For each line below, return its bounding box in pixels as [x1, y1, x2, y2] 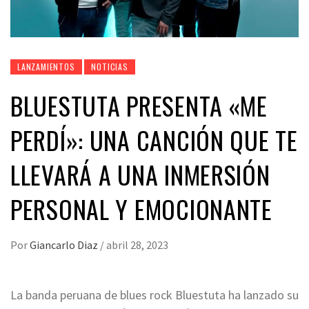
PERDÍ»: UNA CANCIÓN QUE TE [10, 121, 298, 159]
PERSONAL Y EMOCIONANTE [10, 190, 272, 228]
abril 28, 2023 [106, 238, 168, 252]
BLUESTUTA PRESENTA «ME [10, 87, 268, 124]
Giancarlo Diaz [30, 238, 100, 252]
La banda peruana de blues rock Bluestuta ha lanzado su [10, 287, 299, 303]
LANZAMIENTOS [17, 61, 75, 73]
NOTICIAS [91, 61, 128, 73]
